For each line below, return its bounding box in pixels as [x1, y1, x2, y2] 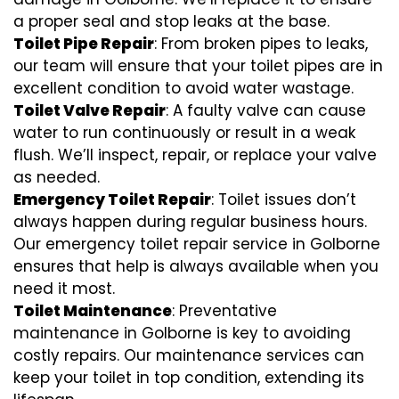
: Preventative [172, 299, 277, 322]
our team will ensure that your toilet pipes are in [13, 54, 383, 77]
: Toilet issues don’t [211, 188, 356, 210]
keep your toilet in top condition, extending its [13, 366, 364, 388]
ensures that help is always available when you [13, 255, 379, 277]
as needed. [13, 166, 100, 188]
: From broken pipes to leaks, [154, 32, 368, 54]
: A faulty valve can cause [166, 99, 366, 121]
